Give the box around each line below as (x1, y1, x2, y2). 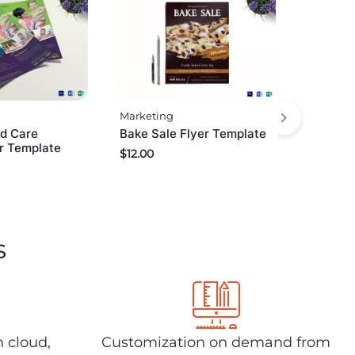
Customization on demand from (101, 334, 330, 351)
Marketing (120, 109, 174, 123)
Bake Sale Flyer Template (120, 126, 267, 142)
